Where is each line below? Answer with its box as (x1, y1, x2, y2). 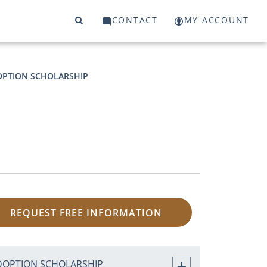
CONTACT (111, 14, 158, 26)
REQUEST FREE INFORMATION (10, 206, 162, 219)
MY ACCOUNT (184, 14, 249, 26)
